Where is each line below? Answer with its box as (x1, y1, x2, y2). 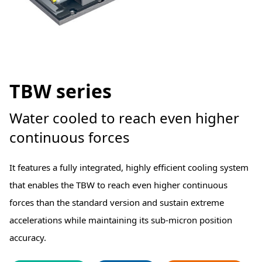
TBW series (9, 78, 112, 104)
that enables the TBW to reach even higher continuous (9, 179, 227, 191)
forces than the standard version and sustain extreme (9, 196, 224, 209)
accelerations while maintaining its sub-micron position (9, 214, 232, 226)
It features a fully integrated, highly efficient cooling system (9, 161, 249, 174)
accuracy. (9, 232, 46, 244)
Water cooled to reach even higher (9, 108, 239, 128)
